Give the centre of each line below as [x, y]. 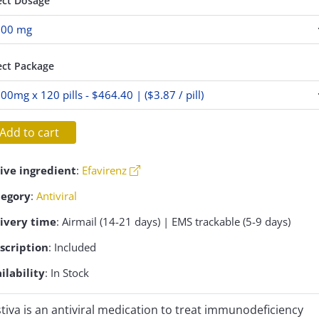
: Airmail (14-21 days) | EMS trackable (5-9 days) [173, 221]
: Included [72, 247]
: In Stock [67, 273]
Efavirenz [104, 170]
